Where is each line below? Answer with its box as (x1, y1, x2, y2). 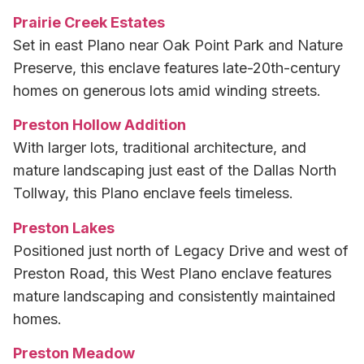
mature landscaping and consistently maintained (13, 287, 336, 305)
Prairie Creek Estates (13, 13, 165, 31)
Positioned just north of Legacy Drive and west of (13, 241, 349, 259)
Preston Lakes (13, 219, 115, 236)
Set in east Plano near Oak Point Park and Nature (13, 36, 343, 54)
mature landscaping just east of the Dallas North (13, 162, 336, 180)
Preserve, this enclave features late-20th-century (13, 58, 340, 76)
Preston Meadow (13, 344, 135, 362)
